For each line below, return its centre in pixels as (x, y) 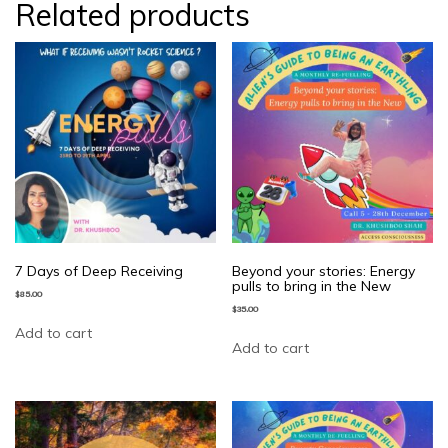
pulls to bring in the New (312, 285)
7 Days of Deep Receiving (99, 270)
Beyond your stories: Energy (324, 270)
